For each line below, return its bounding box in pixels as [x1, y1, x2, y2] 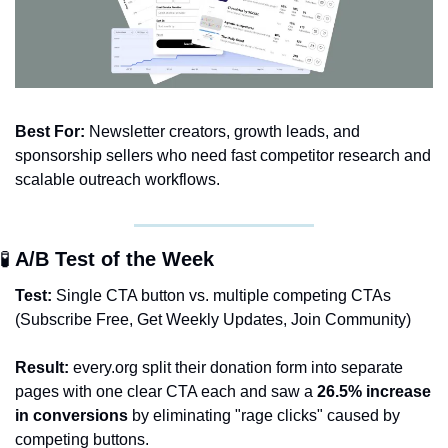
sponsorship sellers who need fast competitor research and [15, 147, 431, 165]
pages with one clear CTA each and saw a [15, 383, 317, 401]
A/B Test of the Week [10, 248, 220, 271]
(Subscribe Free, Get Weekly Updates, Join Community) [15, 311, 411, 329]
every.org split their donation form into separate [69, 359, 403, 377]
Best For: [15, 123, 85, 141]
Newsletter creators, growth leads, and [85, 123, 360, 141]
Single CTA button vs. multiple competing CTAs [52, 287, 391, 305]
